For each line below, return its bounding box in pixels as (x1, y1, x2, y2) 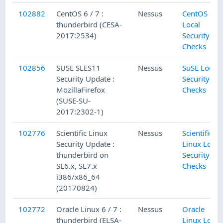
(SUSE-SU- (56, 96, 91, 106)
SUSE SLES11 (56, 63, 101, 73)
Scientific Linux (56, 128, 108, 138)
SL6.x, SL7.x (56, 161, 98, 171)
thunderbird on (56, 150, 109, 160)
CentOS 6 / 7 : (56, 8, 104, 19)
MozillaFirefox (56, 85, 106, 95)
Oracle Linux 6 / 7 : (56, 204, 122, 215)
